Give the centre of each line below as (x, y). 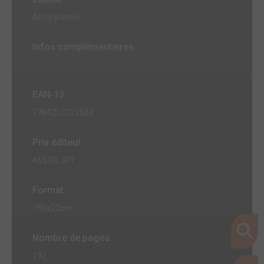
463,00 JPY (54, 160)
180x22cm (52, 208)
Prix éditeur (57, 142)
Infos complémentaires (83, 47)
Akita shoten (56, 17)
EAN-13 (48, 94)
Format (48, 190)
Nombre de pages (71, 237)
